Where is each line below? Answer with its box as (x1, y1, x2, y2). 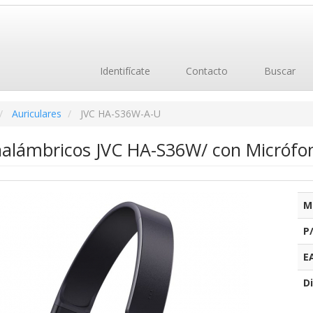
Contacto (183, 64, 228, 78)
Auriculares (11, 107, 61, 120)
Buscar (261, 64, 296, 78)
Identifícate (96, 64, 150, 78)
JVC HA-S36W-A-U (80, 107, 161, 120)
